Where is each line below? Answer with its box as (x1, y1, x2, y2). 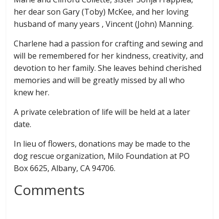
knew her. (14, 87, 50, 98)
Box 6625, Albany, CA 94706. (14, 162, 116, 174)
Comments (14, 180, 85, 199)
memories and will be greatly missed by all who (14, 74, 185, 86)
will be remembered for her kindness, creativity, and (14, 50, 204, 61)
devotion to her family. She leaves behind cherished (14, 62, 202, 73)
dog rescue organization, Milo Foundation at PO (14, 150, 190, 161)
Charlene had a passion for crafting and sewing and (14, 38, 203, 49)
